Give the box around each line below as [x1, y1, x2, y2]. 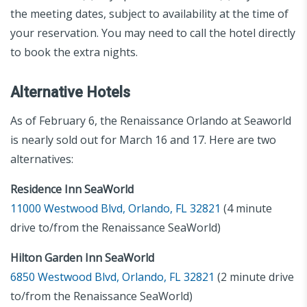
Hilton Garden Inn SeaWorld [10, 249, 154, 265]
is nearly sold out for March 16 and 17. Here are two [10, 132, 276, 147]
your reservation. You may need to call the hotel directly [10, 25, 295, 40]
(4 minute [221, 200, 272, 216]
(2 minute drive [214, 269, 294, 284]
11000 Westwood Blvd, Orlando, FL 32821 [10, 200, 221, 216]
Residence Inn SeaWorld [10, 181, 134, 197]
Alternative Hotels [10, 83, 130, 101]
